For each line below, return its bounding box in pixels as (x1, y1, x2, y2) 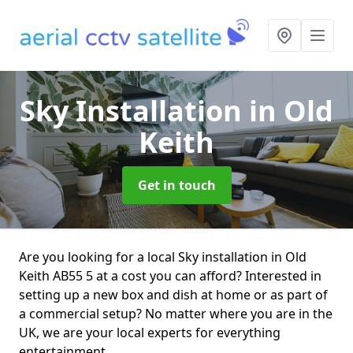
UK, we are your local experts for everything (19, 324, 281, 341)
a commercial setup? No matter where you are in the (19, 305, 333, 322)
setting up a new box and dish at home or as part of (19, 286, 328, 303)
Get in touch (137, 176, 216, 194)
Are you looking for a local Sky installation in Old (19, 248, 307, 266)
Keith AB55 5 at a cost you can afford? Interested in (19, 267, 321, 284)
